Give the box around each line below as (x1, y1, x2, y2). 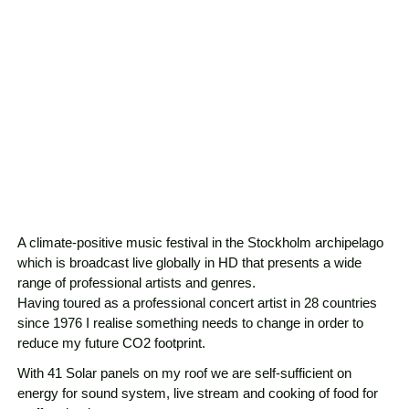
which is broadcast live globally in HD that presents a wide (16, 254, 362, 270)
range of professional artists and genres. (16, 274, 256, 290)
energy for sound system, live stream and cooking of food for (16, 384, 378, 401)
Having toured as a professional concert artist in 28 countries (16, 294, 377, 310)
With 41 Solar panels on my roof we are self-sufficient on (16, 364, 351, 381)
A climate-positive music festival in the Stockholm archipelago (16, 234, 383, 250)
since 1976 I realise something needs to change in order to (16, 314, 363, 330)
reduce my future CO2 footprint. (16, 334, 205, 351)
